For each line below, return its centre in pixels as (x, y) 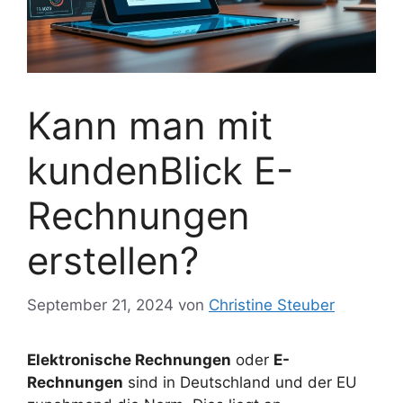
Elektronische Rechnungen (129, 359)
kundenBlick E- (160, 171)
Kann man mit (150, 126)
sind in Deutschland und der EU (240, 382)
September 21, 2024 (100, 304)
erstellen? (113, 261)
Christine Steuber (272, 304)
